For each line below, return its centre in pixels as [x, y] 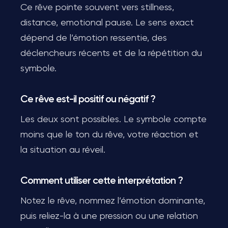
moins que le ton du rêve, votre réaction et [109, 135]
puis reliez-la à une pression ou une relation [109, 216]
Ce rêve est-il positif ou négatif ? [88, 99]
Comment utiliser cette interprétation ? [102, 181]
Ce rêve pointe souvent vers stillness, [97, 8]
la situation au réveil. [63, 150]
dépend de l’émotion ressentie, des [94, 38]
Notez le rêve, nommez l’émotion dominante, [113, 201]
